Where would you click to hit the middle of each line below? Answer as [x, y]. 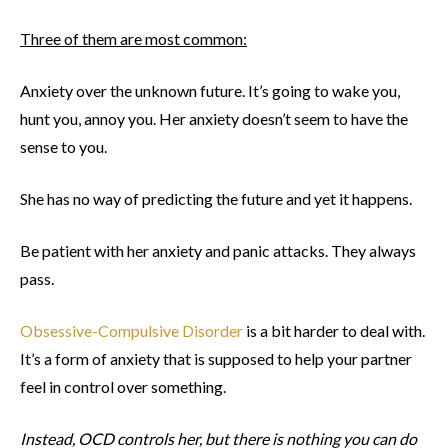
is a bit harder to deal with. [334, 331]
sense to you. [63, 147]
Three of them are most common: [133, 39]
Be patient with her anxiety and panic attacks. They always [218, 251]
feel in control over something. [123, 387]
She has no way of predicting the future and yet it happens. [216, 199]
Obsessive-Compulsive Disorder [131, 331]
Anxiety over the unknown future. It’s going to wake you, [210, 91]
